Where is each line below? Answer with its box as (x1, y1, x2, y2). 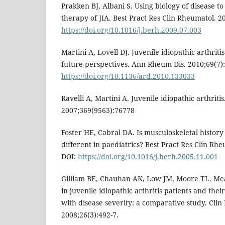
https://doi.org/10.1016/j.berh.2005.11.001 (78, 152, 218, 162)
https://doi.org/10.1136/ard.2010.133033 (61, 71, 195, 81)
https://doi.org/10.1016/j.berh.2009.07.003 (61, 25, 201, 35)
